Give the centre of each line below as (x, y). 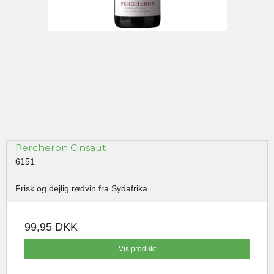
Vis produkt (137, 249)
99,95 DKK (51, 227)
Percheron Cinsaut (61, 148)
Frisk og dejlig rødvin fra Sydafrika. (84, 189)
